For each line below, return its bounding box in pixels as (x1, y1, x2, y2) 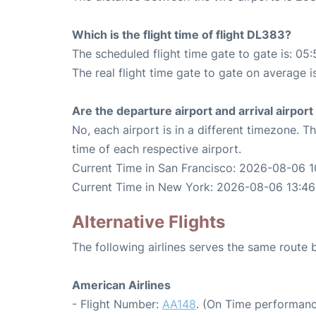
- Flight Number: (72, 297, 162, 312)
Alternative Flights (72, 212, 225, 233)
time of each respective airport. (72, 142, 241, 157)
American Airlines (72, 278, 171, 293)
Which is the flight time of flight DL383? (72, 28, 291, 42)
